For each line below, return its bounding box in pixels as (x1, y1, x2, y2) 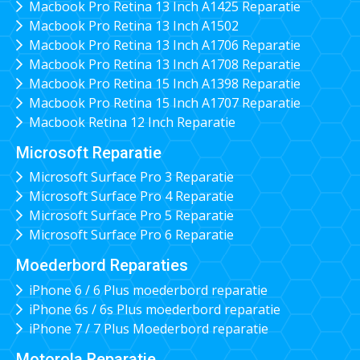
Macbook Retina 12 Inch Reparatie (28, 112, 235, 131)
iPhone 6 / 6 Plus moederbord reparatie (28, 280, 268, 299)
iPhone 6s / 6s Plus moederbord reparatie (28, 300, 280, 318)
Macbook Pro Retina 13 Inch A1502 (28, 16, 239, 35)
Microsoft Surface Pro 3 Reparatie (28, 168, 234, 186)
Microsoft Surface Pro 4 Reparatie (28, 187, 234, 206)
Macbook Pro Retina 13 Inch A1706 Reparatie (28, 35, 301, 54)
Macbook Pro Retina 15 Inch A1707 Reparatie (28, 93, 301, 112)
